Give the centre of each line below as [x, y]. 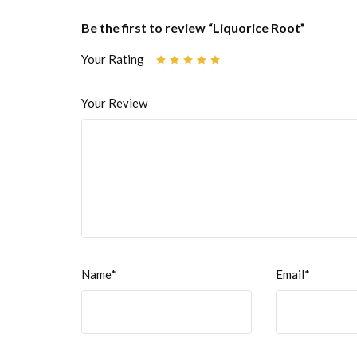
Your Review [114, 103]
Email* [292, 275]
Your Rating [113, 59]
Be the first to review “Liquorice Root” [193, 28]
